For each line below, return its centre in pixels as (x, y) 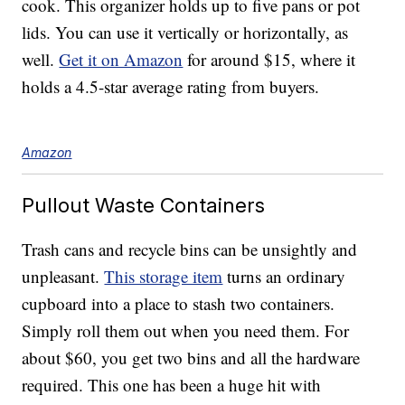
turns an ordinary (284, 277)
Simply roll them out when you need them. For (186, 331)
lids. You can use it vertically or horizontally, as (185, 33)
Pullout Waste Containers (144, 205)
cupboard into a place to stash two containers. (179, 304)
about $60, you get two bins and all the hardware (191, 358)
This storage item (164, 277)
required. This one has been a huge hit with (172, 385)
